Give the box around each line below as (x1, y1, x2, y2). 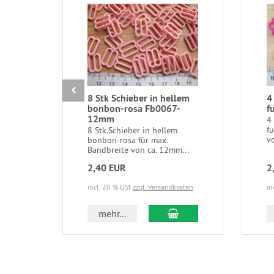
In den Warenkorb (178, 207, 253, 220)
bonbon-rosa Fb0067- (87, 102, 180, 116)
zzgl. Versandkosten (133, 182, 193, 192)
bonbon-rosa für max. (87, 135, 168, 146)
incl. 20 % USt (87, 182, 133, 192)
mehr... (98, 207, 127, 220)
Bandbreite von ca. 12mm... (87, 144, 189, 156)
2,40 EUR (87, 161, 126, 175)
